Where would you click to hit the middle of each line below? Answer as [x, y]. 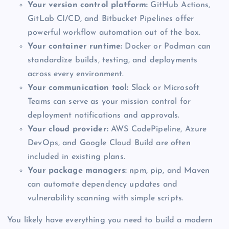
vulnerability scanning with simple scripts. [106, 198]
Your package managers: [77, 170]
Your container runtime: [75, 46]
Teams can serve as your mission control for [109, 101]
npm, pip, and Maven [168, 170]
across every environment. [76, 74]
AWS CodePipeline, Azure [157, 129]
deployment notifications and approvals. [104, 115]
